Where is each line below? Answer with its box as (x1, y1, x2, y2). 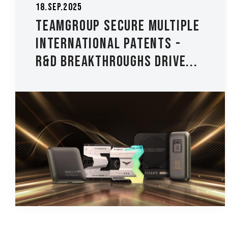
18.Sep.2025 (36, 1, 82, 14)
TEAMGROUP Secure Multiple (36, 17, 200, 36)
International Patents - (36, 35, 181, 53)
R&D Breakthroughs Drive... (36, 52, 198, 71)
